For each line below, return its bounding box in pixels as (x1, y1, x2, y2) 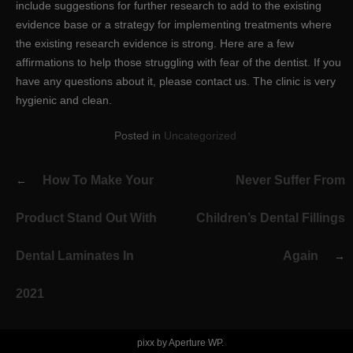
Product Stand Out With (16, 210, 157, 225)
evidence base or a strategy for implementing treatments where (16, 17, 332, 31)
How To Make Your (43, 173, 154, 187)
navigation (15, 179, 99, 198)
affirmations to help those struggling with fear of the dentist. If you (16, 55, 341, 69)
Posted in (113, 128, 164, 142)
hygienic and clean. (16, 93, 112, 106)
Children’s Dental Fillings (196, 210, 345, 225)
